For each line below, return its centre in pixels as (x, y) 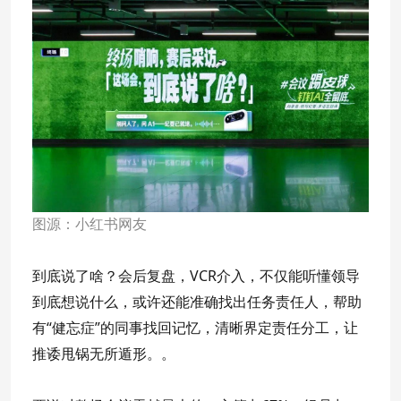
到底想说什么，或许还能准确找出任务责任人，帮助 (197, 301)
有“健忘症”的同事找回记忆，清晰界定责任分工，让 (195, 327)
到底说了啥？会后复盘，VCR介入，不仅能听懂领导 (196, 275)
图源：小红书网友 (90, 224)
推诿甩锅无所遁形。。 (104, 353)
